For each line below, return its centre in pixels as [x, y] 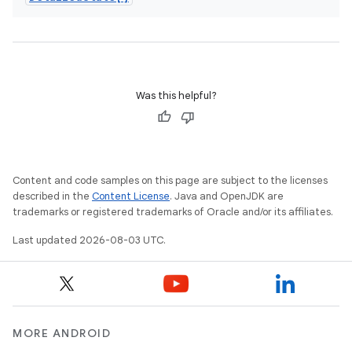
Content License [131, 196]
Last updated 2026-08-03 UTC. [89, 240]
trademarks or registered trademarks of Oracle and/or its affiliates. [173, 212]
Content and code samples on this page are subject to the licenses [170, 180]
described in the [52, 196]
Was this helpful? [176, 95]
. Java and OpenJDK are [227, 196]
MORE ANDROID [62, 333]
